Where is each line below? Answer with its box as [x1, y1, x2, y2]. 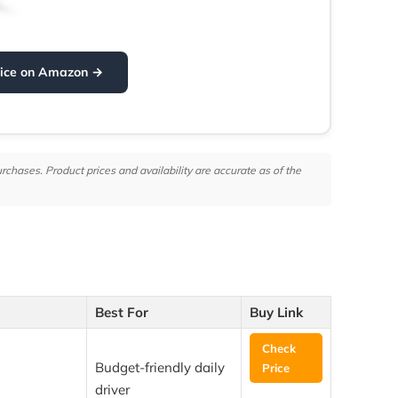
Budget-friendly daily [94, 359, 225, 377]
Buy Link [249, 304, 303, 322]
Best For [94, 304, 148, 322]
